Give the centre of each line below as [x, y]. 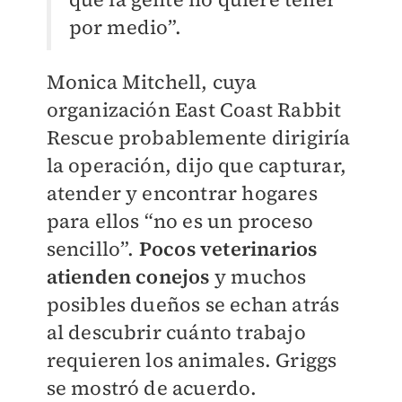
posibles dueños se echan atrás [193, 305]
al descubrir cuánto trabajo [176, 332]
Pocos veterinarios [228, 249]
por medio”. [125, 27]
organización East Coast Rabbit [194, 110]
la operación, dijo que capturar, [196, 166]
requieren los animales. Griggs [192, 360]
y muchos [260, 277]
